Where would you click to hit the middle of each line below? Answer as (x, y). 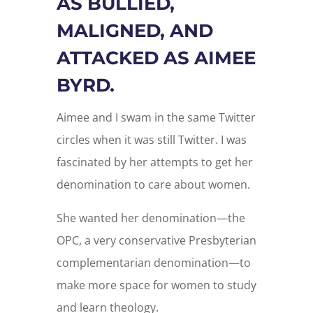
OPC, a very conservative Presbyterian (156, 240)
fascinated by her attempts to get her (154, 162)
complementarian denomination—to (153, 262)
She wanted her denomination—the (151, 218)
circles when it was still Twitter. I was (151, 139)
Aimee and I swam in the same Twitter (156, 117)
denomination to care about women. (153, 184)
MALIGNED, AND (134, 30)
